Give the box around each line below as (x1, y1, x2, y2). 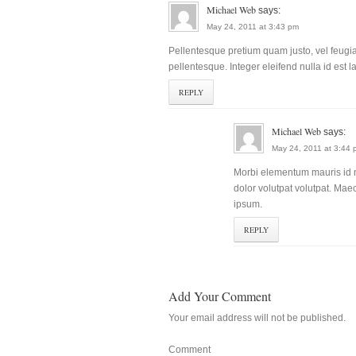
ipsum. (234, 198, 262, 210)
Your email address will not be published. (168, 312, 346, 324)
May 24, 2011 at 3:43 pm (207, 21, 299, 31)
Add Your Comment (168, 287, 271, 304)
